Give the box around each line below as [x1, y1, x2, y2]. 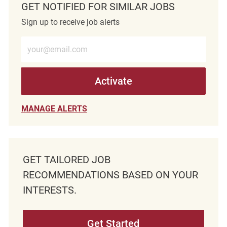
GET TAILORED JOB [22, 153, 110, 166]
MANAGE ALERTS [21, 103, 87, 113]
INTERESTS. [22, 183, 77, 196]
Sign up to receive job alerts [21, 17, 120, 27]
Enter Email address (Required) [20, 35, 131, 46]
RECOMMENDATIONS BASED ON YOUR [22, 168, 198, 181]
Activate [94, 74, 132, 87]
